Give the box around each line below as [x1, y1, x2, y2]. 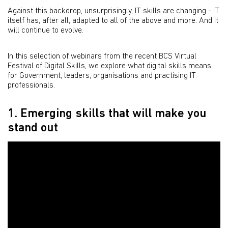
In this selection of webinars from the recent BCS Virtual [8, 52, 196, 61]
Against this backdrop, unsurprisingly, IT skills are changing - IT [8, 7, 219, 15]
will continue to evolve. [8, 26, 85, 35]
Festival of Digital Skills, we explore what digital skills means [8, 62, 211, 70]
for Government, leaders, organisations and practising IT [8, 72, 196, 80]
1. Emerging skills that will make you [8, 108, 207, 120]
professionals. [8, 81, 57, 90]
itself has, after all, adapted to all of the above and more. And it [8, 17, 218, 25]
